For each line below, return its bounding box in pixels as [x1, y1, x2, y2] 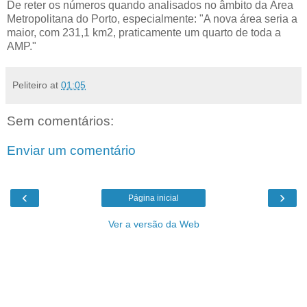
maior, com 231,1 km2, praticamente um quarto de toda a [7, 26, 281, 38]
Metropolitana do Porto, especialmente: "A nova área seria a [7, 12, 297, 25]
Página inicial [128, 193, 179, 203]
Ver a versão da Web [108, 218, 199, 230]
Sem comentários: [7, 113, 114, 128]
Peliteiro [12, 79, 47, 90]
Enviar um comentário [7, 143, 136, 158]
